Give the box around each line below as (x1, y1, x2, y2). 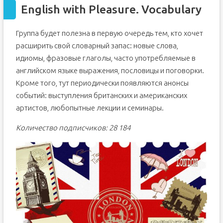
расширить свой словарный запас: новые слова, (15, 41, 178, 50)
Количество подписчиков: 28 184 (15, 123, 130, 132)
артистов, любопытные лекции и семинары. (15, 103, 164, 112)
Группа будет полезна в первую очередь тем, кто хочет (15, 28, 203, 37)
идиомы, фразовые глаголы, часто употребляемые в (15, 53, 196, 62)
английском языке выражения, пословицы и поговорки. (15, 66, 204, 75)
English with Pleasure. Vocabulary (20, 2, 202, 15)
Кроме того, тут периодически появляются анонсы (15, 78, 189, 87)
